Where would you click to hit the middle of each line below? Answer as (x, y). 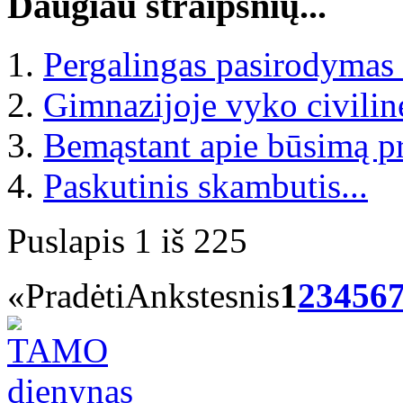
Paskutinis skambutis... (206, 185)
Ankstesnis (202, 295)
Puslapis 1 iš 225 (127, 240)
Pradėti (75, 295)
